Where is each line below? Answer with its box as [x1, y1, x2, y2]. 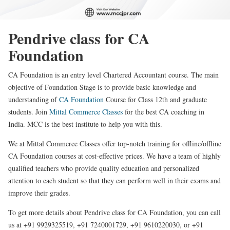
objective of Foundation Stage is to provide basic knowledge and [8, 82, 196, 92]
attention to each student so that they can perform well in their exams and [8, 175, 221, 185]
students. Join [8, 106, 49, 117]
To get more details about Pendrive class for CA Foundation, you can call [8, 207, 221, 217]
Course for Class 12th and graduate [104, 94, 207, 104]
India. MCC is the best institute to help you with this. [8, 119, 162, 129]
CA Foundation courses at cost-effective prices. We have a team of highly [8, 150, 221, 161]
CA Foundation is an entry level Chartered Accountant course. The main [8, 69, 219, 80]
